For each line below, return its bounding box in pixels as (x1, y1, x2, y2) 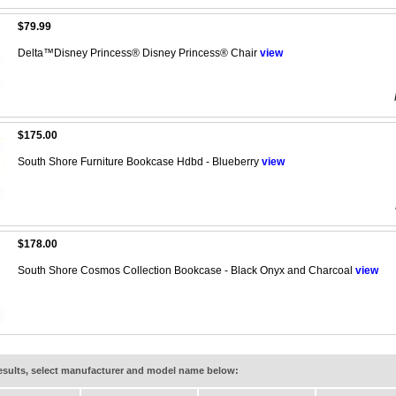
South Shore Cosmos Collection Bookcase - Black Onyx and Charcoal (18, 263, 355, 277)
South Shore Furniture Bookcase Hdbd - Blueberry (18, 155, 262, 168)
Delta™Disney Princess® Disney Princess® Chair (18, 46, 260, 59)
